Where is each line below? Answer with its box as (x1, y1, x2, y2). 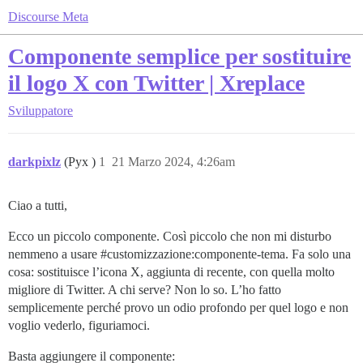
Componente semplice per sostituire (8, 44, 351, 69)
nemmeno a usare (8, 247, 100, 261)
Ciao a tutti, (8, 199, 67, 212)
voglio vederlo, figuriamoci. (8, 318, 150, 332)
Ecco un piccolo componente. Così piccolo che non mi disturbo (8, 229, 331, 243)
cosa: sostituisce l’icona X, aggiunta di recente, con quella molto (8, 265, 335, 279)
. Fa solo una (285, 247, 351, 261)
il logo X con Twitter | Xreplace (8, 70, 305, 96)
